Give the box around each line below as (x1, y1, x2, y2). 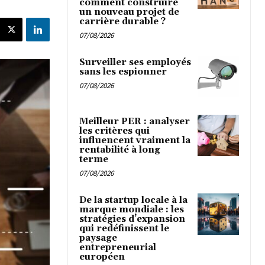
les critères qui (79, 125, 150, 137)
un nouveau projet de (79, 6, 179, 18)
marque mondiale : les (79, 204, 184, 216)
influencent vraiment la (79, 135, 190, 147)
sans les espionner (79, 66, 167, 77)
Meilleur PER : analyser (79, 116, 190, 128)
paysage (79, 232, 117, 244)
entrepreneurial (79, 242, 156, 254)
